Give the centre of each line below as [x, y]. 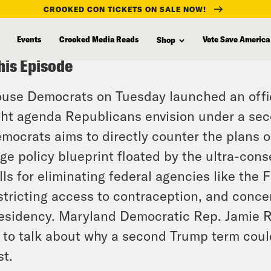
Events [29, 39]
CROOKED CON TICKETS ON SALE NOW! [125, 9]
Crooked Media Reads [99, 39]
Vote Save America [236, 39]
